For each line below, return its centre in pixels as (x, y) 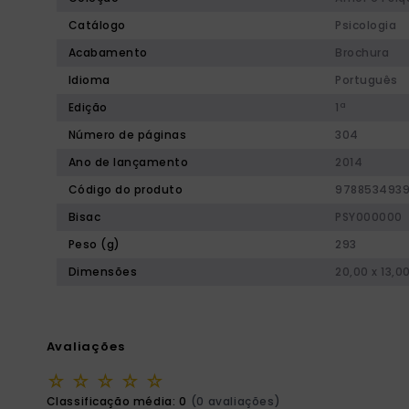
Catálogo (97, 25)
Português (367, 80)
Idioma (89, 80)
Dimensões (103, 272)
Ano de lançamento (128, 162)
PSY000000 (369, 217)
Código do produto (126, 189)
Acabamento (108, 52)
